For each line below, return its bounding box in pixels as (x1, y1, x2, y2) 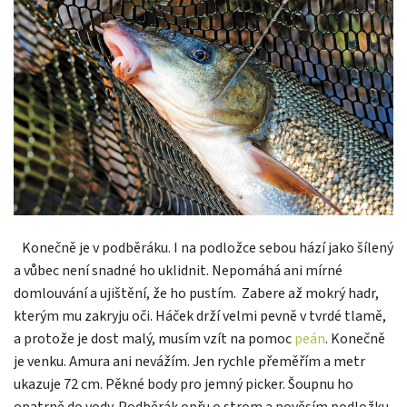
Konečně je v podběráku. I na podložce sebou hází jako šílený (22, 237, 393, 258)
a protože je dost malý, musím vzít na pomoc (14, 328, 294, 349)
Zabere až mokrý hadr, (242, 283, 379, 303)
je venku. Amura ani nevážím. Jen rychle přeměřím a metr (14, 351, 365, 372)
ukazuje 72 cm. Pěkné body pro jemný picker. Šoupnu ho (14, 373, 353, 394)
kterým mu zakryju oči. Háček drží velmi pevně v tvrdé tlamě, (14, 305, 386, 326)
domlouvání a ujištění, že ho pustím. (14, 283, 236, 303)
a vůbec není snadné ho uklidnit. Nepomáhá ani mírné (14, 260, 342, 281)
